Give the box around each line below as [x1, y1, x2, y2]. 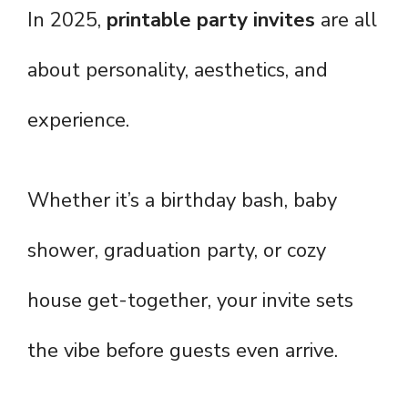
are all [315, 6, 377, 35]
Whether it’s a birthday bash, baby [27, 187, 337, 215]
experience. [27, 107, 129, 135]
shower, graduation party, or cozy [27, 237, 326, 265]
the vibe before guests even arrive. [27, 337, 338, 365]
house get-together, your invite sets [27, 287, 353, 315]
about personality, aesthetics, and [27, 56, 328, 85]
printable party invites [107, 6, 315, 35]
